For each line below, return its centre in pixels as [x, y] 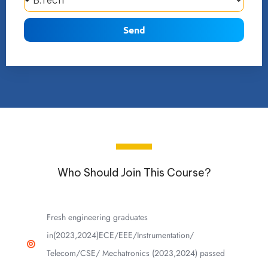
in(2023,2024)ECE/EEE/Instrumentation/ [120, 235]
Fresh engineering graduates [97, 217]
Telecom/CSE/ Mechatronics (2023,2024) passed [135, 253]
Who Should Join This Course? [134, 172]
